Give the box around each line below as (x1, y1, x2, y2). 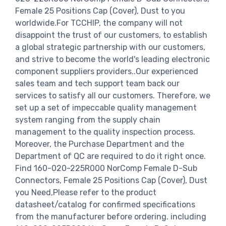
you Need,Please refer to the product (15, 187, 156, 197)
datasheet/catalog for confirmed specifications (15, 199, 195, 209)
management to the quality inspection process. (15, 127, 195, 137)
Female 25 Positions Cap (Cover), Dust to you (15, 6, 185, 16)
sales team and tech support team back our (15, 78, 180, 88)
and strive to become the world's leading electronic (15, 54, 210, 64)
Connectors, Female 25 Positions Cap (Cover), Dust (15, 175, 207, 185)
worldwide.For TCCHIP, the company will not (15, 18, 183, 28)
